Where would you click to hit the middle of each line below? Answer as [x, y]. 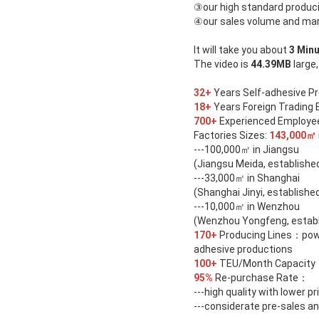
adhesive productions [243, 250]
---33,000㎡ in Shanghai [247, 178]
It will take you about [241, 50]
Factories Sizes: [231, 136]
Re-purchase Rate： [261, 278]
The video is [222, 64]
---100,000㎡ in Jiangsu [246, 150]
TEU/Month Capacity [266, 264]
